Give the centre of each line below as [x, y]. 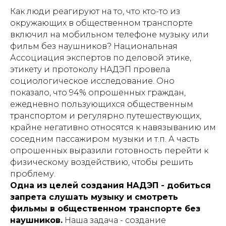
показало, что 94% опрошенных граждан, [98, 93]
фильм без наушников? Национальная [94, 46]
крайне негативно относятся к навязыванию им [113, 127]
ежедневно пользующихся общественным [102, 104]
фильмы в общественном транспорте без [105, 209]
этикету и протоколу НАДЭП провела [90, 69]
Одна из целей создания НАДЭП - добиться [110, 185]
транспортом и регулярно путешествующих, [106, 116]
